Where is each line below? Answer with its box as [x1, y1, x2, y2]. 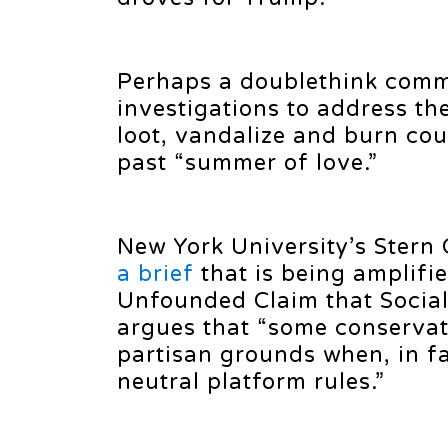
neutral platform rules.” [117, 369, 385, 395]
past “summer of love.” [117, 150, 378, 176]
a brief [117, 261, 194, 287]
